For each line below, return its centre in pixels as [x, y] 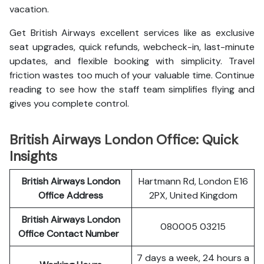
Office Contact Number [71, 234]
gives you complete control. [69, 103]
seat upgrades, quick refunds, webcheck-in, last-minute [132, 47]
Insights [33, 156]
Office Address [71, 195]
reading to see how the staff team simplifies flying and [132, 89]
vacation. [29, 9]
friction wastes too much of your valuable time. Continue [132, 75]
